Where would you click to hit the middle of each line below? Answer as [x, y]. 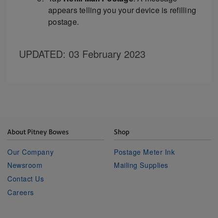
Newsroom [25, 165]
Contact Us [26, 179]
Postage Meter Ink [145, 152]
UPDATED [41, 54]
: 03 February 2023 [104, 54]
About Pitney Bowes [38, 132]
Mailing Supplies [141, 165]
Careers [21, 192]
